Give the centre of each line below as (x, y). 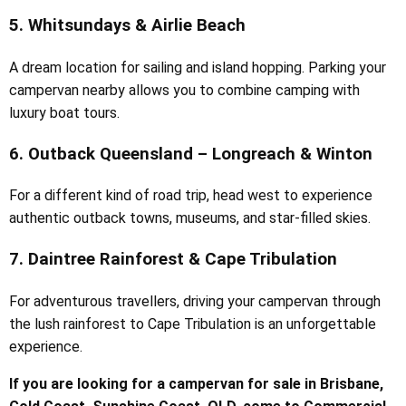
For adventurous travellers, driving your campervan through (195, 301)
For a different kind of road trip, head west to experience (191, 196)
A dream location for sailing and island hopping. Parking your (198, 67)
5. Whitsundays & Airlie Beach (127, 26)
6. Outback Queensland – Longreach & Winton (191, 154)
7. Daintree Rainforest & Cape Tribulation (173, 260)
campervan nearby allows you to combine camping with (184, 90)
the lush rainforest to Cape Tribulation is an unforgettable (193, 324)
